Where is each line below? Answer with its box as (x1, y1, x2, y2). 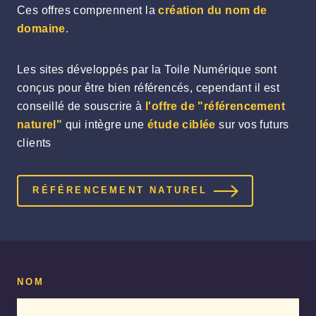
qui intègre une (62, 119, 148, 131)
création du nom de (158, 4, 267, 17)
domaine (17, 23, 66, 35)
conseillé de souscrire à (17, 100, 145, 113)
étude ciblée (147, 119, 216, 131)
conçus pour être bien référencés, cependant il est (17, 82, 279, 95)
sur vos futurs (215, 119, 289, 131)
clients (17, 137, 51, 150)
